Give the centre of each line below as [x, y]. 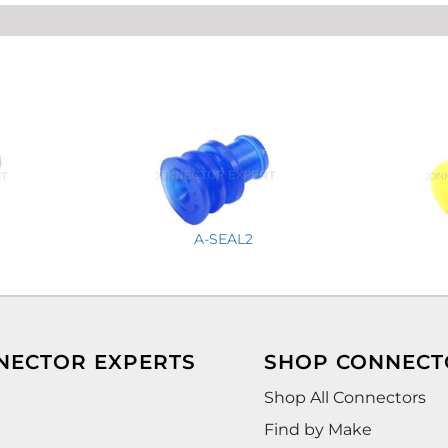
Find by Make [317, 429]
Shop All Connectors [344, 397]
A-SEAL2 [224, 239]
